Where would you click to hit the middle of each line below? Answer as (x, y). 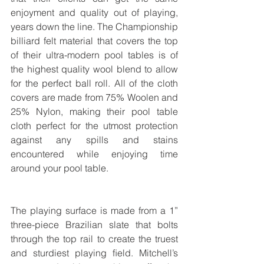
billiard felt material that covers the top (94, 41)
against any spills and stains (94, 140)
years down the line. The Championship (94, 27)
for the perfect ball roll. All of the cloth (94, 83)
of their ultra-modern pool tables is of (94, 55)
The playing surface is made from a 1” (94, 211)
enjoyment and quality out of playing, (94, 13)
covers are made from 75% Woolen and (94, 98)
